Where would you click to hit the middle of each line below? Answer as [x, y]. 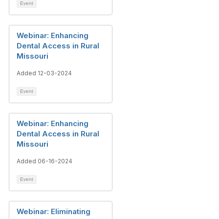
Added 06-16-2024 [44, 161]
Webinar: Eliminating [54, 211]
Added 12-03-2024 [44, 73]
